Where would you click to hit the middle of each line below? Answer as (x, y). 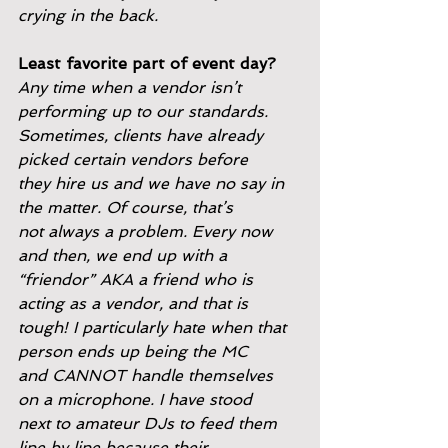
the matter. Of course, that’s (125, 207)
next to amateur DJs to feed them (150, 423)
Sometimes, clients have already (143, 135)
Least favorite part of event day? (147, 63)
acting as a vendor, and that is (133, 303)
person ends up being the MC (133, 351)
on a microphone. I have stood (135, 399)
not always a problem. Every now (148, 231)
